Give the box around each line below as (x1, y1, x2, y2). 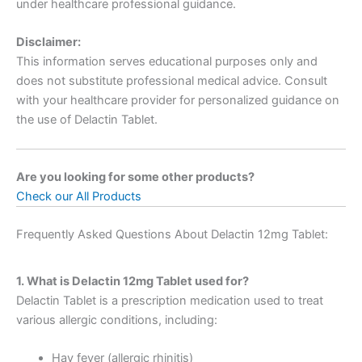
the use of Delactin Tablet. (16, 112, 158, 128)
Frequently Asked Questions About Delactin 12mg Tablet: (16, 226, 328, 242)
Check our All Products (16, 188, 141, 204)
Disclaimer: (16, 35, 81, 50)
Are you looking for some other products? (16, 169, 255, 184)
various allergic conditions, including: (16, 312, 217, 327)
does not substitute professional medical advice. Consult (16, 74, 327, 89)
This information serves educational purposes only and (16, 54, 318, 69)
